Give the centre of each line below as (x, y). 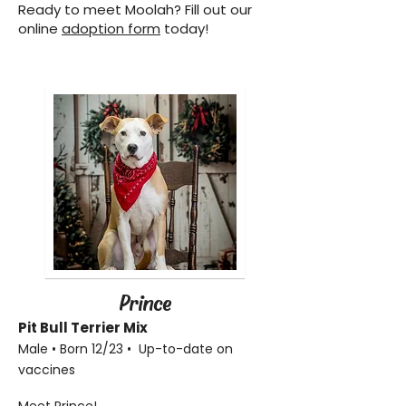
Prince (145, 301)
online (40, 29)
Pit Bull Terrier (69, 328)
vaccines (47, 370)
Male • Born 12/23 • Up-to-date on (126, 349)
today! (184, 29)
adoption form (111, 29)
